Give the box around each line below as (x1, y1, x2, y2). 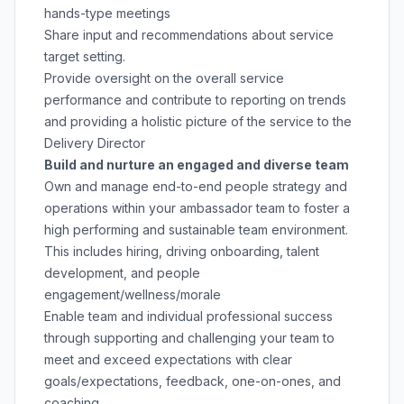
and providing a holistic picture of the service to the (44, 114, 352, 129)
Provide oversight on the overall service (44, 70, 284, 86)
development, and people (44, 265, 200, 280)
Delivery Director (44, 135, 145, 151)
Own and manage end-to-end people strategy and (44, 179, 347, 194)
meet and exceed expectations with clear (44, 352, 292, 367)
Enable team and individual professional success (44, 308, 333, 324)
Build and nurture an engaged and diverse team (44, 157, 349, 172)
